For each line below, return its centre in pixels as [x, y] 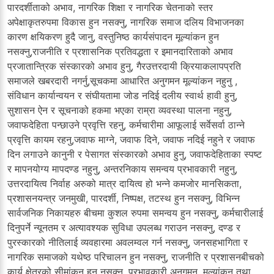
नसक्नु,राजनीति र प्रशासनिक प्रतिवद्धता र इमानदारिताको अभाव [120, 51]
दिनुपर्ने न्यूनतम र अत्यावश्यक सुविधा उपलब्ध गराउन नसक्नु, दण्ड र [124, 227]
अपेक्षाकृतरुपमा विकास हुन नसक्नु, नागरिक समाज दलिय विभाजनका [126, 22]
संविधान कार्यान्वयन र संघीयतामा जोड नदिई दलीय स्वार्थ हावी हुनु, [122, 95]
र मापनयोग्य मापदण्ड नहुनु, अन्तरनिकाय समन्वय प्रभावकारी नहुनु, [122, 168]
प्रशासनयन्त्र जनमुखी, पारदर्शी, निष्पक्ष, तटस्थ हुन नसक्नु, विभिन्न [124, 198]
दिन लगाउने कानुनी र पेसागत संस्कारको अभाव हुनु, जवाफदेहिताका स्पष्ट [135, 154]
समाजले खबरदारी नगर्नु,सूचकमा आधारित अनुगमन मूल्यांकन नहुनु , [122, 80]
